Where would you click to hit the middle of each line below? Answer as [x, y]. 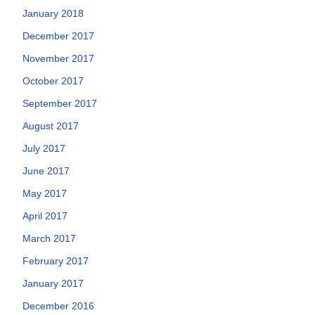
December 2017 [58, 36]
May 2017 [45, 193]
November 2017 [58, 58]
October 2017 [53, 81]
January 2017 [53, 283]
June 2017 [46, 171]
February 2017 [56, 261]
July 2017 [44, 148]
